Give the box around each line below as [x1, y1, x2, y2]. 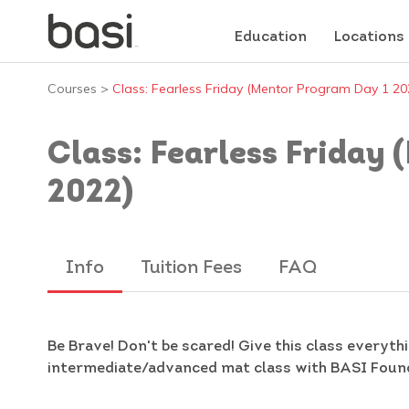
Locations [333, 29, 404, 45]
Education [234, 29, 307, 45]
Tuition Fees [141, 258, 242, 278]
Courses [47, 79, 97, 97]
